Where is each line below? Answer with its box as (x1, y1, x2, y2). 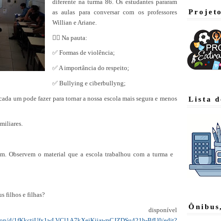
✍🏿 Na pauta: (52, 34, 87, 41)
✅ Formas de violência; (52, 49, 115, 57)
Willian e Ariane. (52, 18, 97, 26)
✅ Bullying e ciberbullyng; (52, 79, 126, 87)
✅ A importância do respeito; (52, 64, 129, 72)
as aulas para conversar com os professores (52, 8, 177, 16)
